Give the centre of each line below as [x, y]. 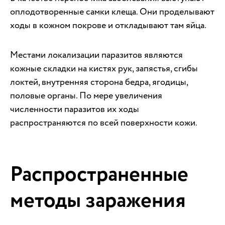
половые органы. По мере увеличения [86, 95]
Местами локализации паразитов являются [96, 55]
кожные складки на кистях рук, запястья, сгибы [104, 68]
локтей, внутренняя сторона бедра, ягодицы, [99, 82]
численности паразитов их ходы [75, 109]
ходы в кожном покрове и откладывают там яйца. [108, 25]
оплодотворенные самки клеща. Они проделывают [112, 12]
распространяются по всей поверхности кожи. [104, 123]
